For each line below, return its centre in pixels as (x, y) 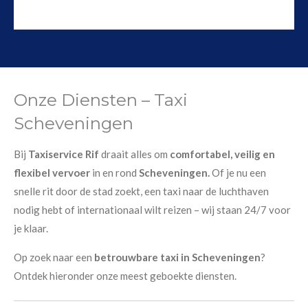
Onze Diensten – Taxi (101, 99)
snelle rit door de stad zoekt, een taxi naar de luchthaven (141, 191)
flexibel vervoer (52, 172)
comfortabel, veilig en (222, 154)
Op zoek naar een (54, 257)
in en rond (113, 172)
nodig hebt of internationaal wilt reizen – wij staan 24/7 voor (152, 209)
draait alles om (134, 154)
